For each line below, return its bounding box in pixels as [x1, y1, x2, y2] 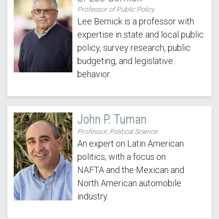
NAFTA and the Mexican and [77, 164, 184, 175]
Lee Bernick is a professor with [77, 16, 194, 26]
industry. [77, 191, 109, 201]
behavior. [77, 68, 111, 79]
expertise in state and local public [77, 29, 204, 40]
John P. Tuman [77, 112, 147, 127]
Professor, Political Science [77, 127, 157, 135]
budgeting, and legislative [77, 55, 173, 66]
